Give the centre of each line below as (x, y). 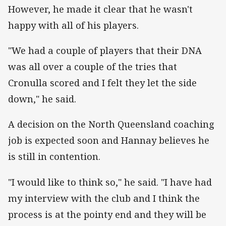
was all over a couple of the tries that (93, 67)
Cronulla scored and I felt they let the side (102, 83)
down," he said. (42, 99)
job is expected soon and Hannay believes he (109, 140)
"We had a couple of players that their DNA (105, 51)
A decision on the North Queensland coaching (111, 124)
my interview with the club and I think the (104, 198)
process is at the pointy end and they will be (107, 214)
